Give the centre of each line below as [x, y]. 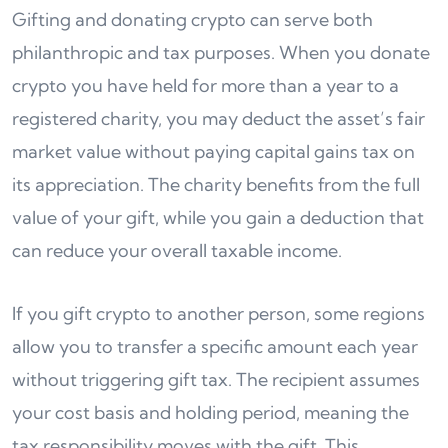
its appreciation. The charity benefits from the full [216, 184]
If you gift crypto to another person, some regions [218, 313]
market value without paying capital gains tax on [213, 151]
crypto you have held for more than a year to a [205, 85]
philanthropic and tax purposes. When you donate [221, 52]
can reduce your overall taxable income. [177, 250]
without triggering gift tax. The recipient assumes [216, 379]
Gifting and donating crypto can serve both [192, 19]
